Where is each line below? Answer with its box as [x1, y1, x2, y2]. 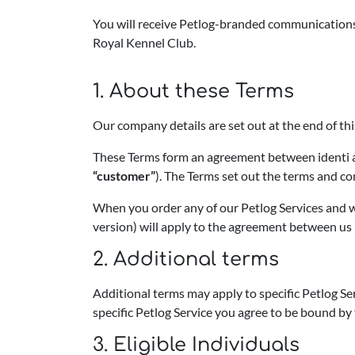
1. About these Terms [93, 81, 294, 102]
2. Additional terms [93, 249, 279, 270]
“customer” [93, 168, 155, 183]
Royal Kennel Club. [93, 35, 196, 50]
